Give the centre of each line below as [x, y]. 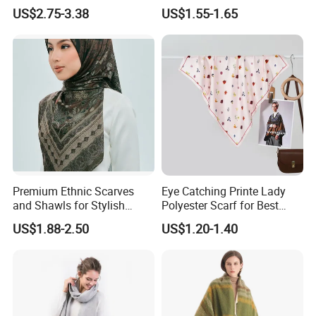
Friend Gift [187, 219]
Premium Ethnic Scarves [74, 191]
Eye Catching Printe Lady [223, 191]
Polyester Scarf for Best [220, 205]
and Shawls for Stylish [69, 205]
